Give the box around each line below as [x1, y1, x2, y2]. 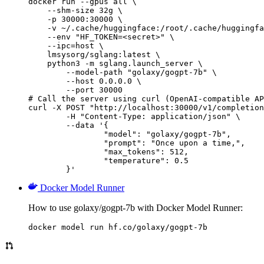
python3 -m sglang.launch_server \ [28, 58, 203, 68]
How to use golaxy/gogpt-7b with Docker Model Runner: [28, 202, 243, 213]
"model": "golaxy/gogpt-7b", [28, 129, 104, 138]
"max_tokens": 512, [28, 147, 104, 156]
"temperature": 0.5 [28, 156, 104, 165]
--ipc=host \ [28, 41, 104, 50]
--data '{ [28, 120, 66, 130]
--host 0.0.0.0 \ [28, 76, 141, 85]
